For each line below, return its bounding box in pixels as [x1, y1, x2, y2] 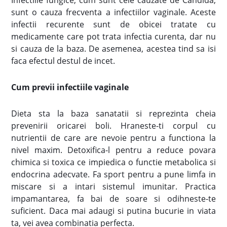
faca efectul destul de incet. [11, 55, 116, 66]
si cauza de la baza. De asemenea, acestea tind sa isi [11, 43, 216, 54]
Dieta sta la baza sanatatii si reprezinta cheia [11, 107, 216, 119]
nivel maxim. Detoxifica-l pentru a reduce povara [11, 144, 216, 156]
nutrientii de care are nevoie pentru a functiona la [11, 132, 216, 143]
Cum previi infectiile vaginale [11, 81, 129, 93]
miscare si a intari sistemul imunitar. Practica [11, 180, 216, 192]
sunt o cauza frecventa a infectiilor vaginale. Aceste [11, 6, 216, 18]
